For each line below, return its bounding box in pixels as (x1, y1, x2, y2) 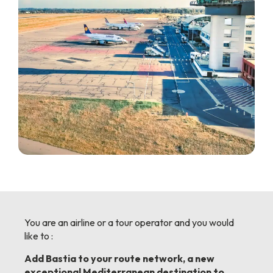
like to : (24, 230, 53, 243)
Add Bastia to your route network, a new (24, 252, 214, 264)
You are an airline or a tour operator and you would (24, 216, 234, 229)
